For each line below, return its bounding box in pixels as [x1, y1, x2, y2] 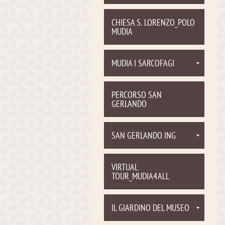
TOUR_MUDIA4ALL [111, 173, 169, 181]
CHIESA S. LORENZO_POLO [111, 19, 195, 28]
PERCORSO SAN [111, 91, 162, 100]
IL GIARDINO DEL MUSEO [111, 204, 189, 213]
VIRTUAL [111, 164, 138, 172]
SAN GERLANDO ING [111, 132, 176, 141]
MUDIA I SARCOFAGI [111, 60, 174, 68]
